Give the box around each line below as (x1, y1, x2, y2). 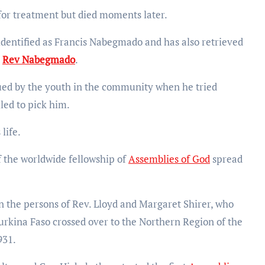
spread (210, 151, 243, 166)
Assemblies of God (128, 151, 210, 166)
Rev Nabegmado (2, 52, 75, 66)
